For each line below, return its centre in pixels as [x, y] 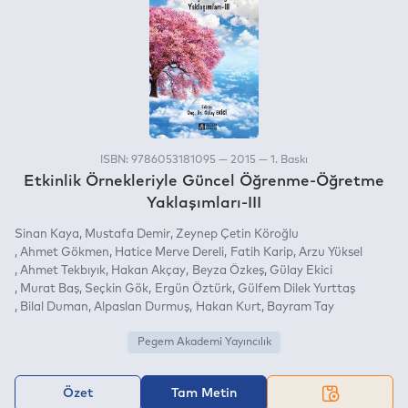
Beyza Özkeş [228, 270]
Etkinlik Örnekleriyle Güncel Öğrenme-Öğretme [204, 181]
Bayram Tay [300, 307]
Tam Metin [204, 393]
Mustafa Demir [128, 234]
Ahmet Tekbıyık [63, 270]
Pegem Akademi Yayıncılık [204, 342]
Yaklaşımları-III [204, 203]
